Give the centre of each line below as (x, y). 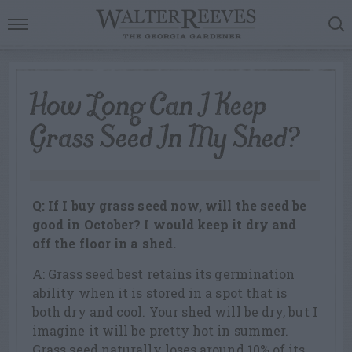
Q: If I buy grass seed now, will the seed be (170, 206)
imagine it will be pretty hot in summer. (161, 331)
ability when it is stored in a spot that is (160, 293)
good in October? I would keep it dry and (165, 225)
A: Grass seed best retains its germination (164, 274)
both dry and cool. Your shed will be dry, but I (175, 312)
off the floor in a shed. (106, 244)
